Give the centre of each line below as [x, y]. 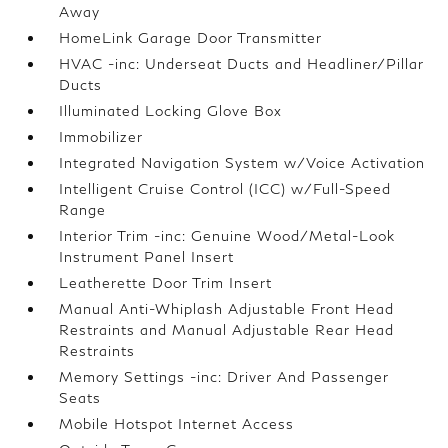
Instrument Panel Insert [147, 256]
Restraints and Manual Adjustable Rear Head [227, 329]
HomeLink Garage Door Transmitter [191, 37]
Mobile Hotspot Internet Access [177, 423]
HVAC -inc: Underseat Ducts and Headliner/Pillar [242, 63]
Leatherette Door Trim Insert [166, 282]
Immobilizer [101, 136]
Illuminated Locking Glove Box [171, 110]
